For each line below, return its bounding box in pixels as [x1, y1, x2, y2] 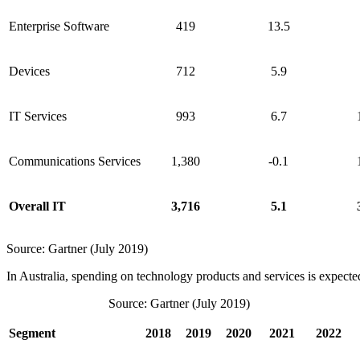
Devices [9, 64, 50, 79]
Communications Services [9, 154, 141, 169]
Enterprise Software [9, 19, 109, 34]
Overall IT [9, 199, 66, 214]
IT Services [9, 109, 67, 124]
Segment [9, 326, 55, 341]
